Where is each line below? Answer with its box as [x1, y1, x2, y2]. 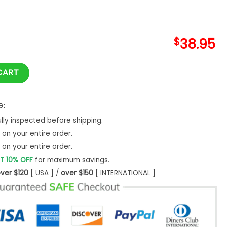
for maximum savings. [32, 155, 109, 165]
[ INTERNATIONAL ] [93, 168, 156, 178]
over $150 [60, 168, 93, 178]
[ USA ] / [28, 168, 61, 178]
